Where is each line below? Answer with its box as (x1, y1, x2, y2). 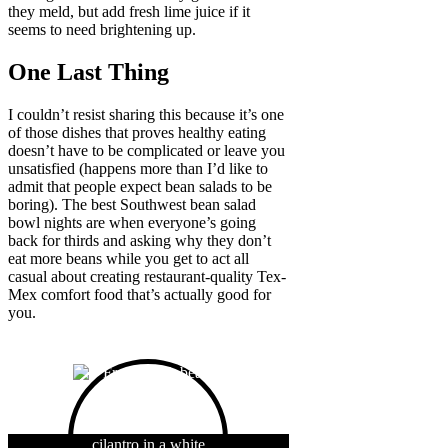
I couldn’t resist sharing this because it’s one (8, 106, 284, 124)
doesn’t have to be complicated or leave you (8, 142, 285, 160)
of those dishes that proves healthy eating (8, 124, 266, 142)
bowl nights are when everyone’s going (8, 214, 256, 232)
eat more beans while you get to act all (8, 250, 249, 268)
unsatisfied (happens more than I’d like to (8, 160, 268, 178)
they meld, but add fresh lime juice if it (8, 3, 250, 21)
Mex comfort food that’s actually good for (8, 286, 271, 304)
